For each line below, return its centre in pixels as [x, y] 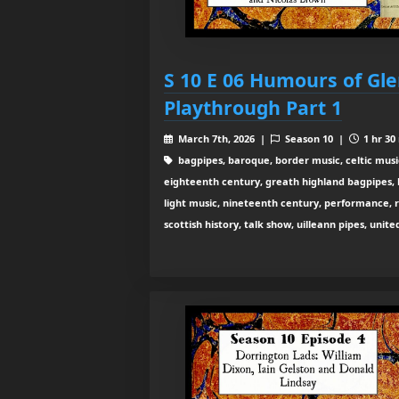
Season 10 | [315, 139]
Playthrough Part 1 [253, 108]
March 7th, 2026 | [223, 139]
